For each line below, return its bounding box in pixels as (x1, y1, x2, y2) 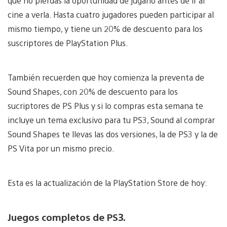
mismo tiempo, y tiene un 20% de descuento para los (8, 23, 203, 34)
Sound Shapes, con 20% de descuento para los (8, 86, 178, 97)
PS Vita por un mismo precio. (8, 142, 115, 154)
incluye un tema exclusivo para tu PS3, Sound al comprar (8, 114, 215, 125)
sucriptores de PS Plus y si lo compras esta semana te (8, 100, 203, 111)
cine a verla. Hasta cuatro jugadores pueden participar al (8, 9, 214, 20)
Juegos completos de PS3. (8, 210, 126, 223)
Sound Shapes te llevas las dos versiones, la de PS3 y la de (8, 128, 218, 139)
